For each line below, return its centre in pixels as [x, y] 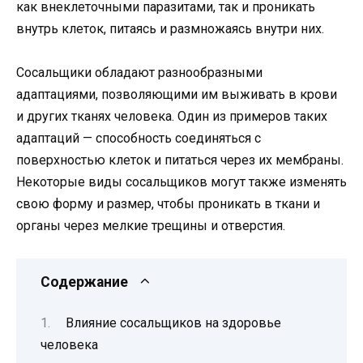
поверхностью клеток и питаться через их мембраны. [180, 160]
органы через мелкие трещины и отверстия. [151, 226]
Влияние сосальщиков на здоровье [173, 322]
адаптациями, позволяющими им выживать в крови [177, 95]
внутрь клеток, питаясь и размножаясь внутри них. [170, 28]
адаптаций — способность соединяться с [139, 139]
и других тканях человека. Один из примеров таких [172, 117]
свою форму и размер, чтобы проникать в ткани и [168, 204]
